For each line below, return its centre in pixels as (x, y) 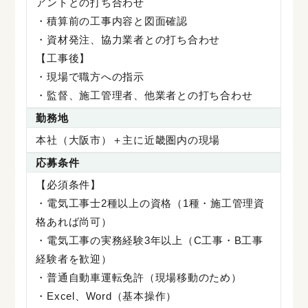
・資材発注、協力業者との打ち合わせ (128, 39)
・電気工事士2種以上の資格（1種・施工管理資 (150, 203)
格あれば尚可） (74, 221)
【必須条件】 (68, 184)
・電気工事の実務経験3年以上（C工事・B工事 (150, 240)
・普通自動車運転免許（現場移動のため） (139, 277)
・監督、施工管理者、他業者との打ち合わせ (144, 95)
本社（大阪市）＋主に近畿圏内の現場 (128, 140)
